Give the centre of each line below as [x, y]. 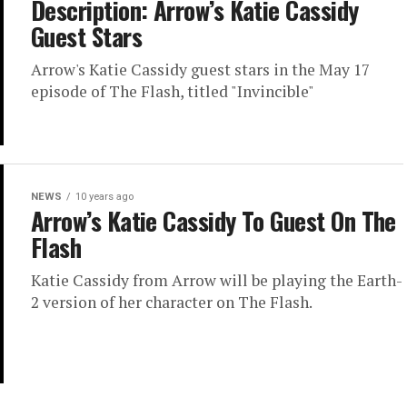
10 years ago [104, 197]
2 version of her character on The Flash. [172, 303]
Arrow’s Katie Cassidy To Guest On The [213, 221]
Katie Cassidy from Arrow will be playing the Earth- [217, 281]
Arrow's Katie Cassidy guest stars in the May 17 [200, 70]
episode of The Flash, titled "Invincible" [173, 92]
